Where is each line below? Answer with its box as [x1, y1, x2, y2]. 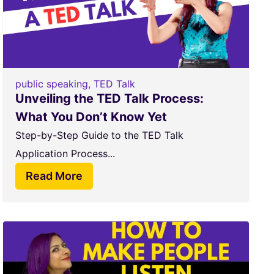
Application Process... [15, 147, 115, 160]
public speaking [15, 78, 88, 90]
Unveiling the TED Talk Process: [15, 91, 204, 106]
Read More [25, 169, 83, 182]
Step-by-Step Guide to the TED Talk [15, 129, 183, 141]
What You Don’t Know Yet [15, 109, 167, 124]
